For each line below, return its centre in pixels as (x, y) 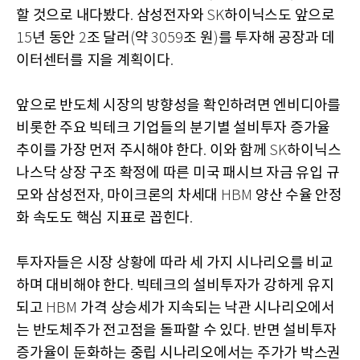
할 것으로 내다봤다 (73, 16)
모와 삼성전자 (58, 196)
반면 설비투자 (295, 331)
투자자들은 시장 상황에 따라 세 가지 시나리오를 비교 (175, 264)
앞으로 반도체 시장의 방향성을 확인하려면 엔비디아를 (178, 106)
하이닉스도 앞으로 (280, 16)
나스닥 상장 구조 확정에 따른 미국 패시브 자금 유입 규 (178, 174)
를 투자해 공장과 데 (276, 39)
